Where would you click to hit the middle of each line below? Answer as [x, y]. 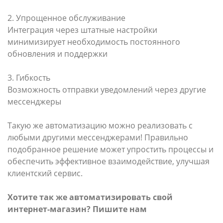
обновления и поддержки [57, 54]
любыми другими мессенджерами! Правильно [98, 137]
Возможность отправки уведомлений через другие [107, 90]
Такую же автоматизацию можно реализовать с [100, 125]
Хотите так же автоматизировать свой [90, 197]
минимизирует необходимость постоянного [94, 42]
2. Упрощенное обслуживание [66, 18]
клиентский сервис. [45, 173]
